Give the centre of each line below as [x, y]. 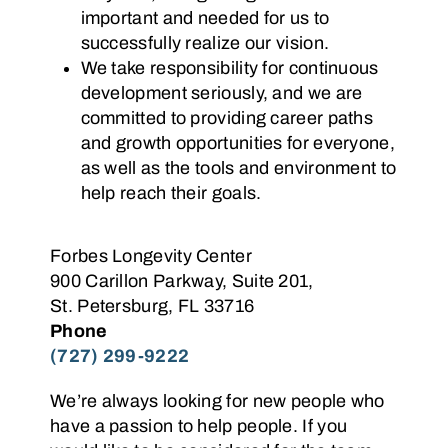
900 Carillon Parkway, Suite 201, [182, 281]
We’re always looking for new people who [217, 401]
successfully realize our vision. [205, 43]
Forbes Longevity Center [151, 256]
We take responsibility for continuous [229, 68]
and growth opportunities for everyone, [237, 143]
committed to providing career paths [227, 118]
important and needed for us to [205, 18]
